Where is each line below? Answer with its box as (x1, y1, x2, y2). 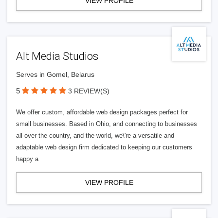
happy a (16, 155, 38, 163)
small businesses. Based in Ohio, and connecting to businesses (16, 120, 197, 127)
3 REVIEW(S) (68, 87, 109, 95)
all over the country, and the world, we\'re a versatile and (16, 132, 174, 139)
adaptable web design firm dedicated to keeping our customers (16, 144, 192, 151)
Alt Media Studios (16, 50, 98, 62)
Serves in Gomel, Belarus (16, 71, 94, 78)
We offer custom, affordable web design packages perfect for (16, 109, 188, 116)
